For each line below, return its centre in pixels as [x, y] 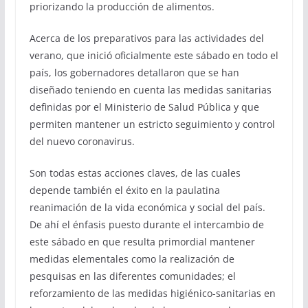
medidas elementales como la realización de [132, 258]
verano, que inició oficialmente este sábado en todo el [154, 55]
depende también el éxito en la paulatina [124, 190]
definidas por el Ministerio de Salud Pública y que [144, 107]
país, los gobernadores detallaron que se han [134, 72]
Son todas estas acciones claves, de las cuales [135, 173]
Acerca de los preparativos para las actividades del [146, 38]
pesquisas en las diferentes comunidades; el [132, 276]
